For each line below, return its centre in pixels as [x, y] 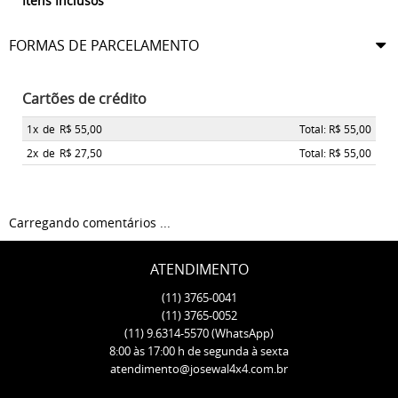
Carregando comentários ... [90, 223]
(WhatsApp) [243, 334]
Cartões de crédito [84, 99]
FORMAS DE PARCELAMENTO [104, 46]
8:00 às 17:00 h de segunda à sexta [199, 351]
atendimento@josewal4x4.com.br [199, 369]
